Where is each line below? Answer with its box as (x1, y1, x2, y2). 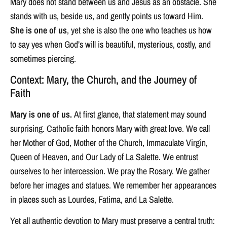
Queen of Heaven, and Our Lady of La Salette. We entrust (10, 150, 198, 163)
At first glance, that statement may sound (74, 108, 206, 121)
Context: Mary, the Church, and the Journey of (10, 72, 197, 87)
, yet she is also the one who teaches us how (67, 23, 212, 36)
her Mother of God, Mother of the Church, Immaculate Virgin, (10, 136, 208, 149)
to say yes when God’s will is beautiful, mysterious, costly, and (10, 37, 211, 51)
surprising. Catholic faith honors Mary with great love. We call (10, 122, 210, 135)
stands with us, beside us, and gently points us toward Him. (10, 9, 203, 22)
